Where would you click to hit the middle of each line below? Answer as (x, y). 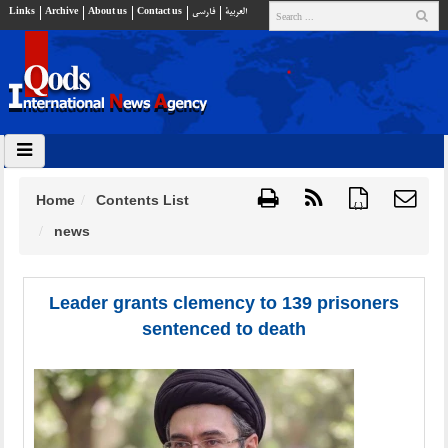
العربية (236, 11)
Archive (61, 11)
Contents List (142, 200)
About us (107, 11)
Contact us (159, 11)
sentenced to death (224, 329)
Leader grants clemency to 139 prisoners (224, 303)
